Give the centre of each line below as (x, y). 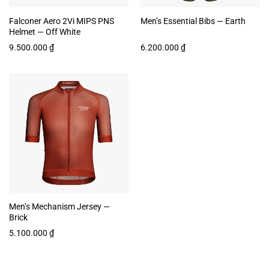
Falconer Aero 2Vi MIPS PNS (61, 21)
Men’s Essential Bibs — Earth (193, 21)
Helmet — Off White (44, 32)
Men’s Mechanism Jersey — (59, 207)
